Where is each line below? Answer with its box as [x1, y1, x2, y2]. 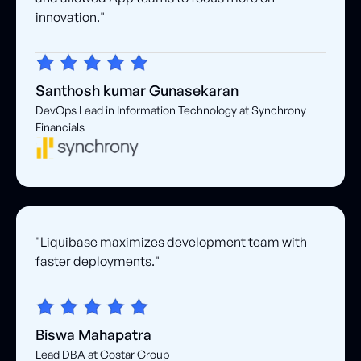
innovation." [35, 8, 105, 25]
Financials [35, 119, 85, 134]
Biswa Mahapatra [35, 325, 151, 343]
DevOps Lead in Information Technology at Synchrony [35, 102, 306, 117]
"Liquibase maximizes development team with [35, 233, 307, 250]
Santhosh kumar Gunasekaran [35, 81, 239, 99]
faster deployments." [35, 252, 160, 269]
